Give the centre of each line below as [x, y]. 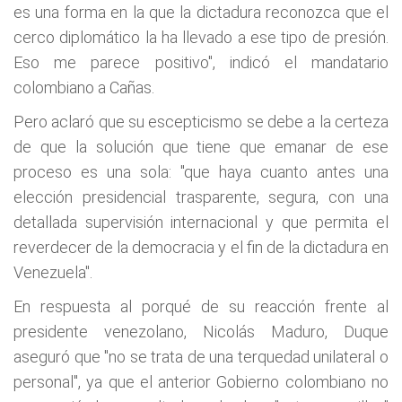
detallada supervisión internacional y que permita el [201, 222]
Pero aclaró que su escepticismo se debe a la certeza [201, 122]
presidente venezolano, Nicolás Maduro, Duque [201, 332]
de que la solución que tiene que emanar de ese [201, 147]
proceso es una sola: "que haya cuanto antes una [201, 172]
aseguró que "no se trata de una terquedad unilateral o [201, 357]
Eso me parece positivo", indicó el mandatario [201, 62]
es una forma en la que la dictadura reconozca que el [201, 12]
